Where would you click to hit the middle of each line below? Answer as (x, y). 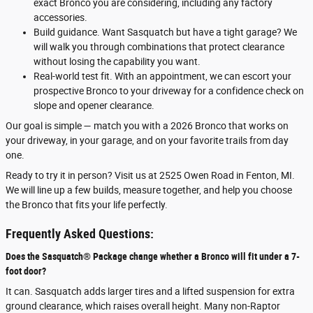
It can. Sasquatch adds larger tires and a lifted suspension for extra (150, 291)
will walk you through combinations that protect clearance (159, 47)
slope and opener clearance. (94, 105)
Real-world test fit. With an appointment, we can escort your (162, 76)
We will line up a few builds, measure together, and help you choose (149, 190)
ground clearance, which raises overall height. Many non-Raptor (143, 306)
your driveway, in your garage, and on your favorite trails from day (147, 140)
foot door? (26, 271)
